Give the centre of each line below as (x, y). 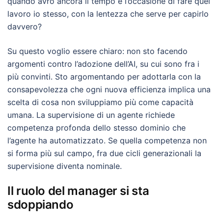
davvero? (25, 27)
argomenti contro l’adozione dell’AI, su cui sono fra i (103, 64)
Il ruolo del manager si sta (78, 191)
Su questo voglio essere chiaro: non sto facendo (97, 51)
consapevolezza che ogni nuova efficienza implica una (109, 89)
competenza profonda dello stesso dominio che (96, 128)
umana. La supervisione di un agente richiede (91, 115)
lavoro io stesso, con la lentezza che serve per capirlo (108, 14)
